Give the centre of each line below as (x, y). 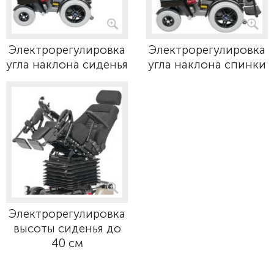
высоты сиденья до (67, 228)
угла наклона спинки (207, 65)
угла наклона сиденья (67, 65)
